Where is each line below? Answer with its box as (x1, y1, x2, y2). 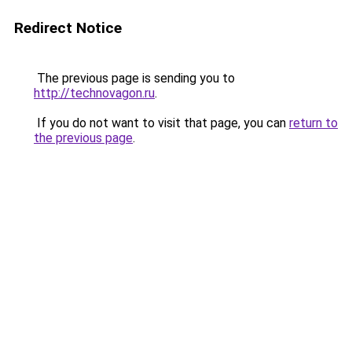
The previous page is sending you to (34, 71, 235, 86)
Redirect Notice (14, 19, 122, 37)
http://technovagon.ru (34, 86, 155, 101)
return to (289, 115, 338, 130)
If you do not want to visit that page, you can (34, 115, 289, 130)
